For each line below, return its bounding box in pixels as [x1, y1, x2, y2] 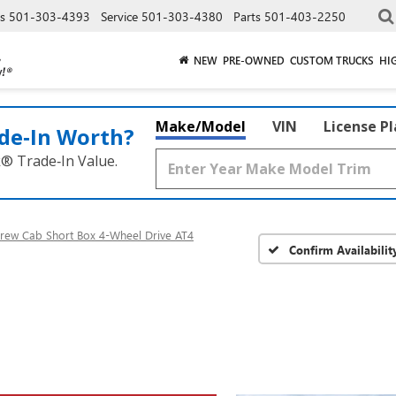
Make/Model [156, 117, 246, 136]
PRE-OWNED [223, 52, 285, 67]
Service [101, 7, 138, 25]
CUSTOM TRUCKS [290, 52, 374, 67]
